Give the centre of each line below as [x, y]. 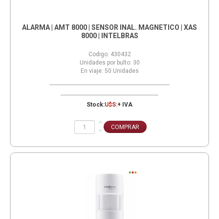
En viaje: [92, 71]
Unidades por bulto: [105, 63]
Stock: [96, 105]
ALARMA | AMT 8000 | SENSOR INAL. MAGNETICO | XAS [109, 28]
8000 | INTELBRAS [109, 36]
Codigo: [99, 55]
